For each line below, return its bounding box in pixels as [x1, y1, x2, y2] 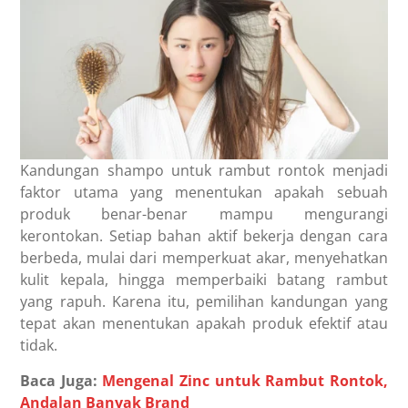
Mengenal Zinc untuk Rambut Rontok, [102, 371, 388, 392]
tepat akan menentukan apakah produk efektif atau [20, 313, 388, 334]
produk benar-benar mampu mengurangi [20, 204, 388, 225]
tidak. [20, 335, 58, 356]
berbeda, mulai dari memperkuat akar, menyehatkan [20, 248, 388, 269]
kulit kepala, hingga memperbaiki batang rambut [20, 270, 388, 291]
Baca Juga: [20, 371, 103, 392]
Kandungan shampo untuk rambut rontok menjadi [20, 160, 388, 181]
